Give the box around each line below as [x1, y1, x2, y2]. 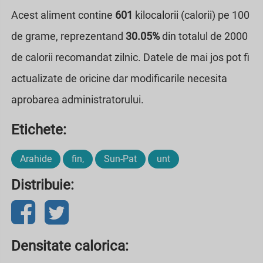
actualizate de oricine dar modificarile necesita [11, 72, 227, 85]
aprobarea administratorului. [11, 93, 144, 106]
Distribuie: [11, 176, 74, 193]
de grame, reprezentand [11, 29, 126, 42]
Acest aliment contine [11, 8, 115, 21]
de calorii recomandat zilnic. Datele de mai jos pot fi [11, 50, 249, 63]
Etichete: [11, 121, 66, 138]
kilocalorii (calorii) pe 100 [133, 8, 249, 21]
